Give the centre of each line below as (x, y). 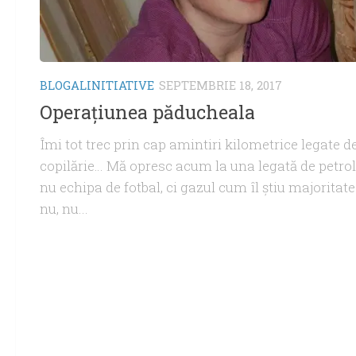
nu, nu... (64, 209)
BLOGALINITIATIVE (97, 85)
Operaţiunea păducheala (147, 112)
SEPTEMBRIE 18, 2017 (221, 85)
